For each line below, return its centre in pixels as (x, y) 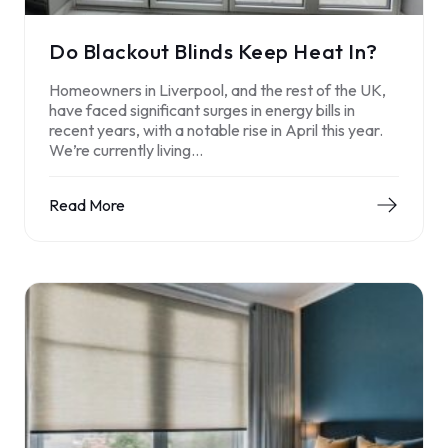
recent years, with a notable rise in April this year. (216, 129)
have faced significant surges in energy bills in (202, 109)
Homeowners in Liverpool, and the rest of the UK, (217, 89)
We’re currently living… (126, 149)
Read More (87, 204)
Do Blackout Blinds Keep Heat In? (213, 50)
